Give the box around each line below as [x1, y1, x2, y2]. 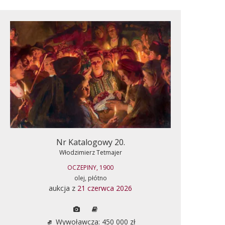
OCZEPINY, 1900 [67, 163, 114, 172]
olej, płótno [74, 173, 107, 182]
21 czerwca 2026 [77, 183, 132, 193]
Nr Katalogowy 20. [56, 136, 125, 148]
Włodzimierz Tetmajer [59, 148, 122, 157]
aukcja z [49, 183, 77, 193]
